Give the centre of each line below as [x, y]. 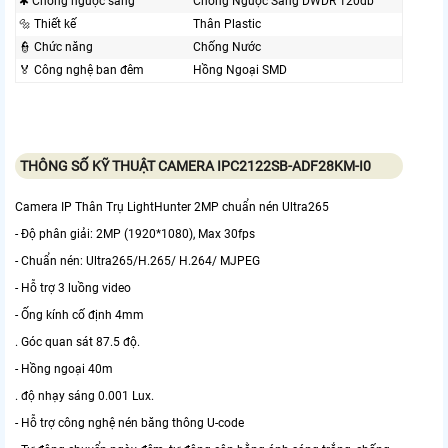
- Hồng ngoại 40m [64, 369]
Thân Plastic [227, 24]
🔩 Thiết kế [47, 24]
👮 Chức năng [56, 47]
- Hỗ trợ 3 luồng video [73, 288]
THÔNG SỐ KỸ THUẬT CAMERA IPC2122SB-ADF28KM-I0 [197, 166]
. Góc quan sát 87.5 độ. [77, 342]
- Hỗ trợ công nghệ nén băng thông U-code [129, 423]
